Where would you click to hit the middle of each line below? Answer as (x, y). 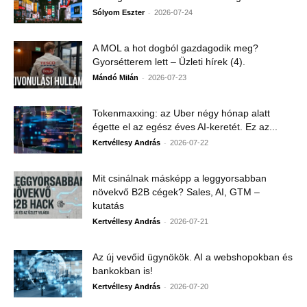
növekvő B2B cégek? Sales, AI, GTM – (176, 192)
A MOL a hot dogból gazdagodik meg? (175, 48)
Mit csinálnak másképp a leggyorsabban (180, 179)
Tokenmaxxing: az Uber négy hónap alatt (181, 113)
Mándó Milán (115, 78)
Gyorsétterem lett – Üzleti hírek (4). (169, 62)
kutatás (108, 206)
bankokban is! (123, 271)
